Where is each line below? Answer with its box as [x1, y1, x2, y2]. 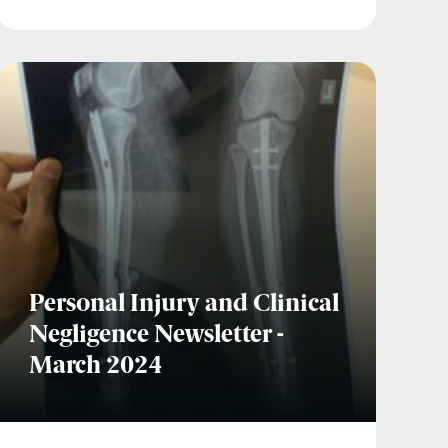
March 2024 [29, 355, 163, 380]
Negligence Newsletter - [29, 324, 285, 349]
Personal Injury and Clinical [29, 293, 340, 318]
